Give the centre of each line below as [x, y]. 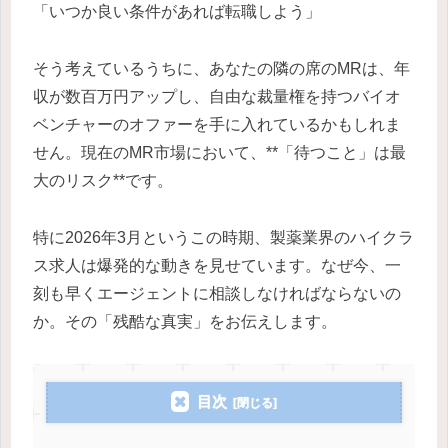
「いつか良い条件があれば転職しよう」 [177, 11]
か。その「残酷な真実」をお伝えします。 [185, 321]
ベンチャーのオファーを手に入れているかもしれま [217, 124]
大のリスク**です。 [103, 180]
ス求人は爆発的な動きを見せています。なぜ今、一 [217, 265]
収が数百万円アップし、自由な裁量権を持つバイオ [217, 96]
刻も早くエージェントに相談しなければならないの [217, 293]
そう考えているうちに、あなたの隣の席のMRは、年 [221, 68]
